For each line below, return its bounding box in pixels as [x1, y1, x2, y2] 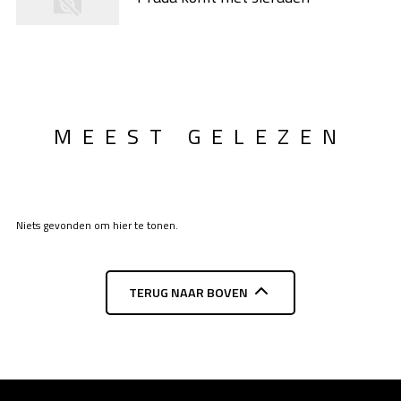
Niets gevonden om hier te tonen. [16, 216, 178, 234]
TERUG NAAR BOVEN [128, 282, 248, 303]
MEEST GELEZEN [54, 119, 347, 152]
